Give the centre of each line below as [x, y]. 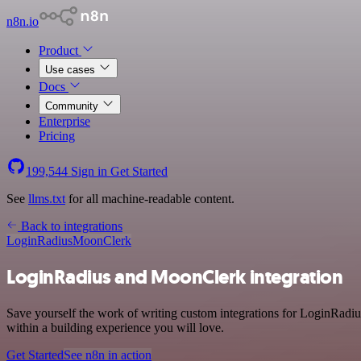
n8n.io [23, 21]
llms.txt [47, 199]
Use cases [72, 70]
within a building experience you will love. [115, 327]
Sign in [89, 171]
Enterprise [64, 121]
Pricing [57, 136]
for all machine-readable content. [150, 199]
